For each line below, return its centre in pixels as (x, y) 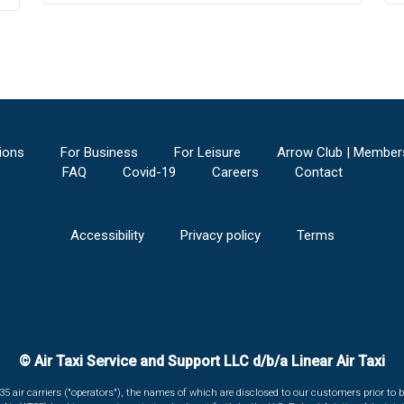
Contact (318, 172)
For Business (99, 152)
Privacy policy (220, 235)
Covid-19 (149, 172)
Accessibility (107, 235)
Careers (235, 172)
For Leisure (207, 152)
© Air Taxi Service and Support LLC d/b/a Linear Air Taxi (202, 361)
